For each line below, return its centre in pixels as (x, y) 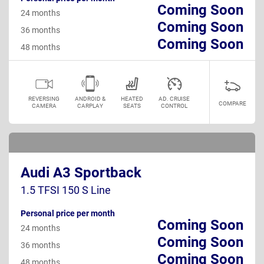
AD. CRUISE (174, 98)
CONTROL (174, 105)
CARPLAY (90, 105)
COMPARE (232, 103)
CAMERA (44, 105)
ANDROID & (90, 98)
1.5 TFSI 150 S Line (66, 190)
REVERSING (44, 98)
